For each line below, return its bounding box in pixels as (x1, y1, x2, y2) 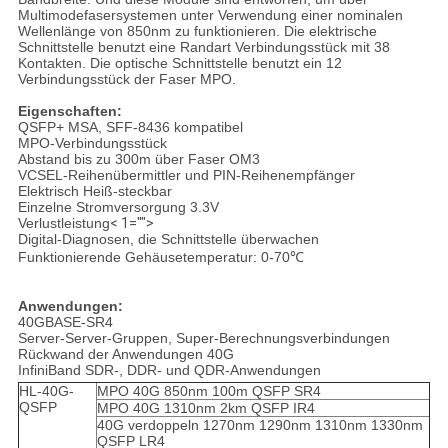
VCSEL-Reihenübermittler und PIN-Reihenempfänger (17, 167, 355, 184)
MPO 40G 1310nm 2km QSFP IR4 (96, 400, 315, 417)
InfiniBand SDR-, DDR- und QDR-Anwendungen (17, 362, 321, 379)
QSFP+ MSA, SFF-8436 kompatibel (17, 119, 243, 136)
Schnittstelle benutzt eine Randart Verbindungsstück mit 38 (17, 39, 390, 56)
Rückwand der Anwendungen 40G (17, 346, 234, 363)
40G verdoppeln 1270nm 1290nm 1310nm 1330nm (96, 417, 423, 434)
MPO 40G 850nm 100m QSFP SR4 (96, 383, 321, 400)
